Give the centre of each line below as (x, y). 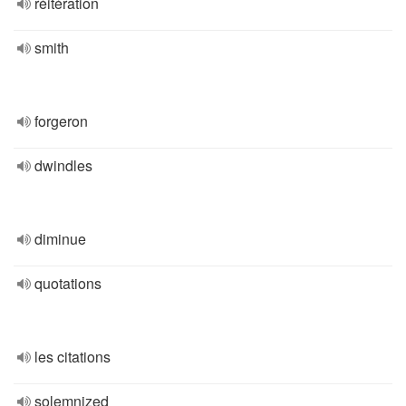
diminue (60, 239)
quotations (68, 283)
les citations (72, 357)
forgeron (61, 121)
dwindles (63, 165)
